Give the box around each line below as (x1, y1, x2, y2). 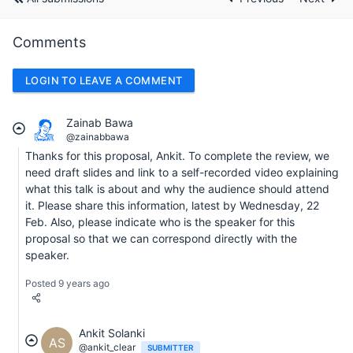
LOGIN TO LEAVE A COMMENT (25, 73, 183, 87)
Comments (13, 33, 86, 50)
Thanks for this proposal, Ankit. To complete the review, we (25, 149, 329, 163)
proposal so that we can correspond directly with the (25, 232, 297, 246)
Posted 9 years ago (25, 277, 110, 290)
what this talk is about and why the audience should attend (25, 182, 329, 196)
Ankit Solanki (79, 326, 145, 340)
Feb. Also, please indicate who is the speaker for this (25, 215, 295, 229)
